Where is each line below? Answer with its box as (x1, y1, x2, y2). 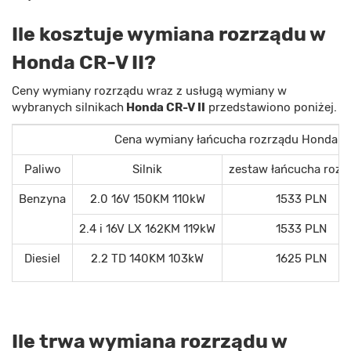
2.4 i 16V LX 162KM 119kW (79, 221, 215, 236)
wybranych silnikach (12, 100, 124, 114)
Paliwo (24, 161, 61, 176)
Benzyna (19, 191, 66, 206)
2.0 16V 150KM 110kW (89, 191, 205, 206)
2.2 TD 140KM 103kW (91, 251, 204, 266)
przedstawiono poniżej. (205, 100, 337, 114)
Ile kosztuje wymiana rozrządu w (12, 22, 325, 45)
